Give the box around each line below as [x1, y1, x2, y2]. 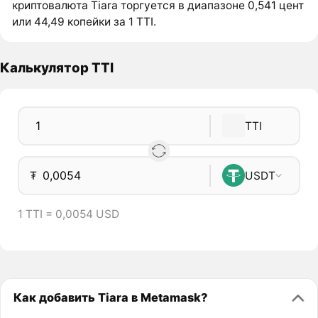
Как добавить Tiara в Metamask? [13, 290, 207, 305]
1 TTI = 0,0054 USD [17, 207, 119, 221]
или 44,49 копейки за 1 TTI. [12, 15, 157, 29]
